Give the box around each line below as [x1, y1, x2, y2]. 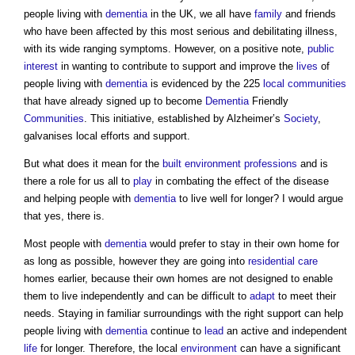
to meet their [275, 290, 336, 303]
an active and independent [223, 325, 347, 338]
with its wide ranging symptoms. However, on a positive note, [24, 43, 307, 55]
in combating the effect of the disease [152, 175, 329, 188]
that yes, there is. [24, 210, 105, 223]
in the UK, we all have [147, 8, 254, 21]
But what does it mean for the [24, 158, 162, 170]
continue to [147, 325, 204, 338]
